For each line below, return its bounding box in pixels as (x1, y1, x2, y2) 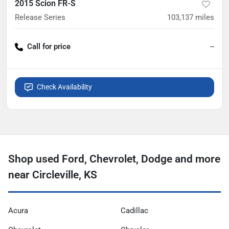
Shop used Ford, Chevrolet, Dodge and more (8, 153, 220, 165)
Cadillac (121, 206, 148, 215)
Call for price (27, 42, 71, 51)
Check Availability (37, 83, 92, 91)
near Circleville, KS (8, 169, 97, 181)
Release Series (15, 13, 65, 22)
